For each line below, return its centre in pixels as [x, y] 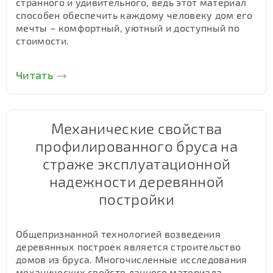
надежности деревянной [136, 181]
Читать [34, 75]
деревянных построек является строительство [129, 246]
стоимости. [43, 41]
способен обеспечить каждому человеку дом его [134, 15]
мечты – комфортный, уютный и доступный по [128, 28]
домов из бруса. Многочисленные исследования [132, 259]
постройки [136, 199]
